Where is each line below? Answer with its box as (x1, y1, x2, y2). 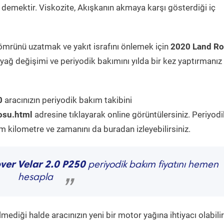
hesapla (18, 172, 53, 182)
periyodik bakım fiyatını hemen (85, 160, 218, 170)
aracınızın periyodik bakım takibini (2, 95, 132, 105)
